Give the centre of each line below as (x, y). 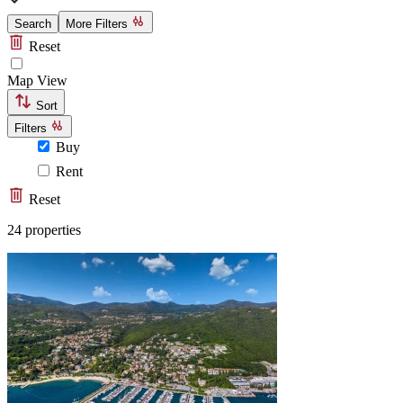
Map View (37, 81)
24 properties (44, 230)
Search (33, 24)
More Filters (99, 24)
